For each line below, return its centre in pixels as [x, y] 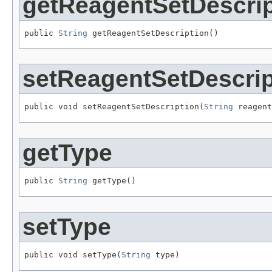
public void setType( [73, 254]
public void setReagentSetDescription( [114, 107]
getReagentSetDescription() [153, 33]
